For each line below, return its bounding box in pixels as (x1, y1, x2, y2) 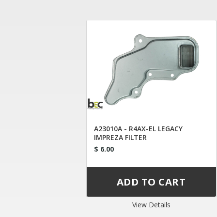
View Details (132, 200, 170, 209)
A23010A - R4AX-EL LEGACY (93, 124, 183, 133)
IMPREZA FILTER (93, 132, 147, 142)
